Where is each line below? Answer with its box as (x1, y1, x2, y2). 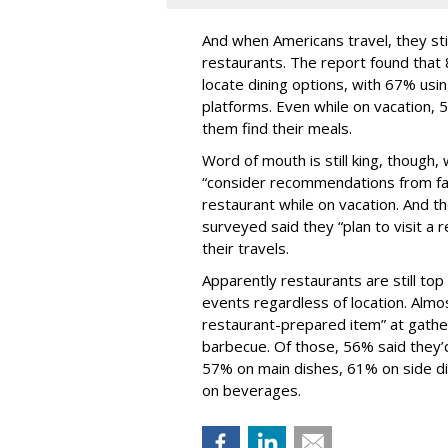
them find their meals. (202, 117, 352, 138)
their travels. (202, 237, 289, 258)
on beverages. (202, 379, 301, 400)
